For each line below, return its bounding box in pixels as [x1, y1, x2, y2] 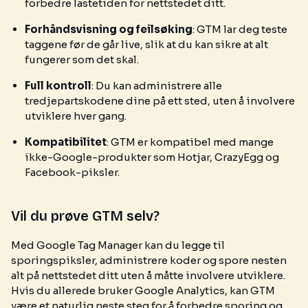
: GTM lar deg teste [192, 23, 287, 36]
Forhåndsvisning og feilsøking [25, 23, 192, 36]
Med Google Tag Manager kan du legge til [11, 239, 225, 252]
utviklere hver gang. [25, 109, 126, 122]
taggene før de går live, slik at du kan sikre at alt [25, 38, 268, 51]
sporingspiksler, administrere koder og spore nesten [11, 254, 287, 267]
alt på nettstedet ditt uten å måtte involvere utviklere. [11, 269, 285, 282]
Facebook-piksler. [25, 166, 120, 179]
